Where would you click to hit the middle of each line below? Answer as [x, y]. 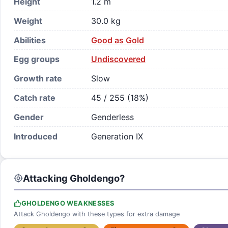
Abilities [30, 40]
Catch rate [34, 97]
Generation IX [117, 136]
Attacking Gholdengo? [74, 178]
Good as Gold [117, 40]
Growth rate [38, 79]
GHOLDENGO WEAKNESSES [68, 204]
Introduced [35, 136]
